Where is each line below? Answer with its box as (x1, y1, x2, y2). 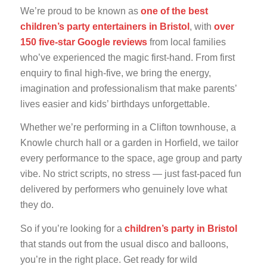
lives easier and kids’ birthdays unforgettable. (20, 99, 210, 110)
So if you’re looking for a (20, 223, 125, 234)
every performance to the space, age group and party (20, 153, 242, 164)
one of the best (140, 6, 208, 17)
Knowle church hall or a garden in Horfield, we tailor (20, 138, 238, 148)
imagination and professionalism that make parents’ (20, 83, 237, 94)
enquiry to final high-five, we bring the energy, (20, 68, 211, 79)
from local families (147, 37, 226, 48)
